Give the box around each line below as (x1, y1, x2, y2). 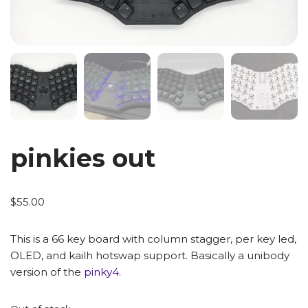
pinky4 (84, 265, 119, 279)
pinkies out (10, 143, 155, 174)
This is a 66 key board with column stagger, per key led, (10, 232, 296, 246)
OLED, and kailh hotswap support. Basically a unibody (10, 249, 289, 263)
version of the (10, 265, 84, 279)
